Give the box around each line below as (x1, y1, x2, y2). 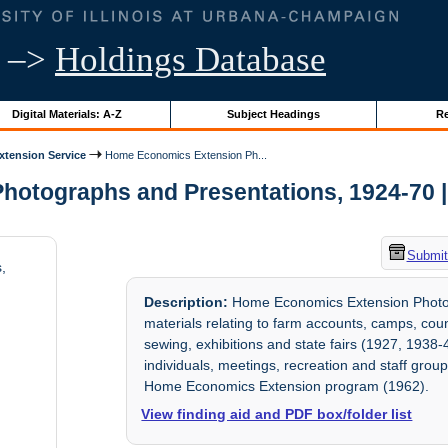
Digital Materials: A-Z (11, 107, 122, 120)
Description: (144, 294, 229, 311)
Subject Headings (226, 107, 320, 120)
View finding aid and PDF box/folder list (141, 406, 413, 423)
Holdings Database (55, 40, 326, 79)
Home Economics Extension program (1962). (144, 378, 430, 395)
